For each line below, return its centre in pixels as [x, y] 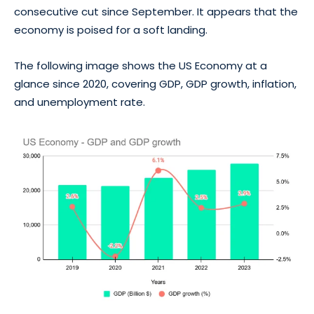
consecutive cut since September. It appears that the [156, 12]
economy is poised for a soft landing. [111, 30]
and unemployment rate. [80, 102]
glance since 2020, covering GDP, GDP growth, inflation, [155, 84]
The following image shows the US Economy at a [141, 66]
